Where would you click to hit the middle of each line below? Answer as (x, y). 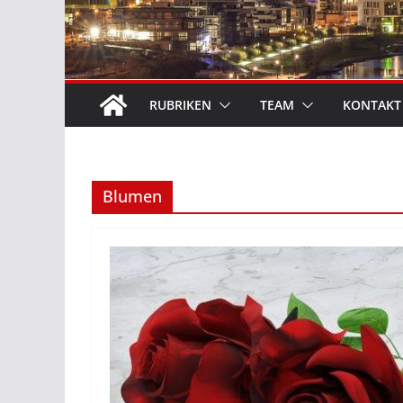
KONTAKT (372, 104)
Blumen (132, 196)
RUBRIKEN (180, 104)
